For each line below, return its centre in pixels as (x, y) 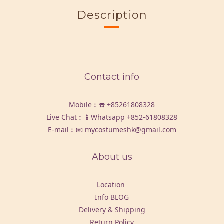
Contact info (112, 77)
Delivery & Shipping (112, 210)
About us (112, 157)
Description (112, 15)
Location (112, 185)
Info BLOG (112, 197)
